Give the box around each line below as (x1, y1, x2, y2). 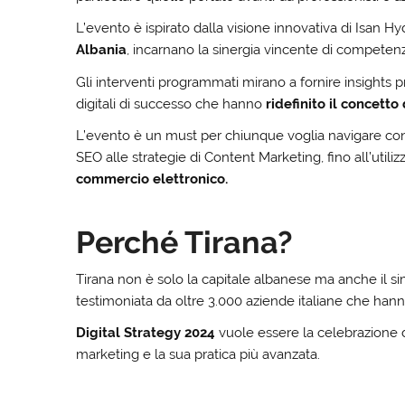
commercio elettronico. (76, 171, 229, 188)
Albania (76, 42, 127, 59)
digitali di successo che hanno (76, 95, 267, 112)
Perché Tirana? (76, 224, 294, 261)
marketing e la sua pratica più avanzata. (76, 346, 321, 363)
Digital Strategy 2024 (76, 325, 216, 341)
